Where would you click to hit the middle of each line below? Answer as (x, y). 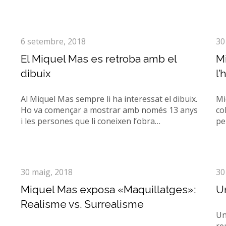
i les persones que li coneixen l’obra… (90, 121)
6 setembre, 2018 (53, 41)
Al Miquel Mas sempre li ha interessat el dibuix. (109, 99)
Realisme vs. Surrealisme (82, 204)
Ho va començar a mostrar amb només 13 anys (109, 110)
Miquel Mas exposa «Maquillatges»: (108, 189)
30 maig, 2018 (46, 172)
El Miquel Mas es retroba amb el (98, 59)
